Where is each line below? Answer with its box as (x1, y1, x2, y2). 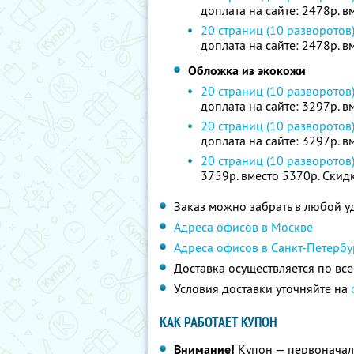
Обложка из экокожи (188, 62, 307, 79)
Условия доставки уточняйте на (174, 281, 351, 296)
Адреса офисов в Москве (174, 219, 313, 235)
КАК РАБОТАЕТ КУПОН (160, 313, 277, 331)
